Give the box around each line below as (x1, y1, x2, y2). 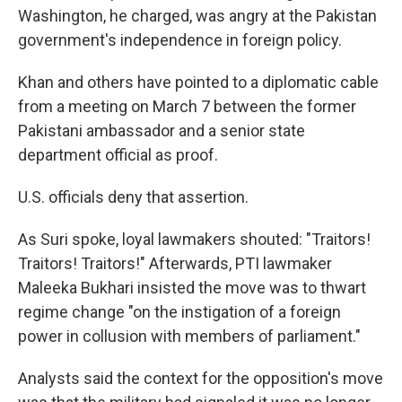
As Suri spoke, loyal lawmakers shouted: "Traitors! (18, 230, 371, 249)
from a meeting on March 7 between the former (18, 97, 356, 117)
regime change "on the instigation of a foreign (18, 302, 341, 322)
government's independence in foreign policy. (18, 31, 342, 50)
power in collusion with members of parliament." (18, 327, 361, 346)
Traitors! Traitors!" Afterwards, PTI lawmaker (18, 254, 332, 274)
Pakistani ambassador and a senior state (18, 121, 305, 141)
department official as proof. (18, 145, 218, 165)
